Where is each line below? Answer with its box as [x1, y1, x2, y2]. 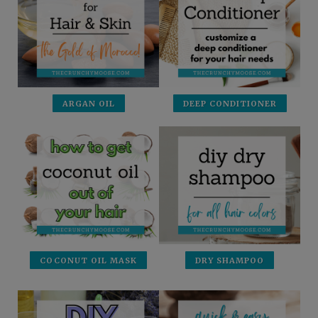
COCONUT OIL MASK [40, 256, 137, 266]
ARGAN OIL [62, 98, 115, 109]
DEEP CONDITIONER [182, 98, 277, 109]
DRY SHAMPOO [195, 256, 264, 266]
